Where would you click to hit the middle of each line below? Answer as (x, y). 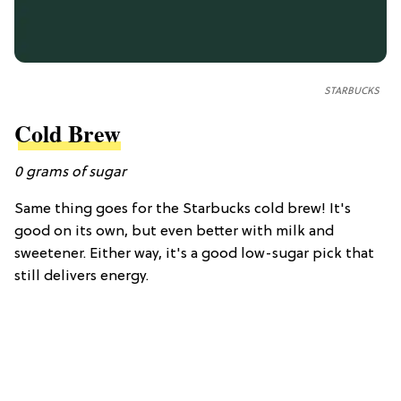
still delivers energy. (81, 277)
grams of (55, 173)
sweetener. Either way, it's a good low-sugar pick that (194, 255)
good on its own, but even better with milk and (174, 232)
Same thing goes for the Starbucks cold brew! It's (183, 210)
